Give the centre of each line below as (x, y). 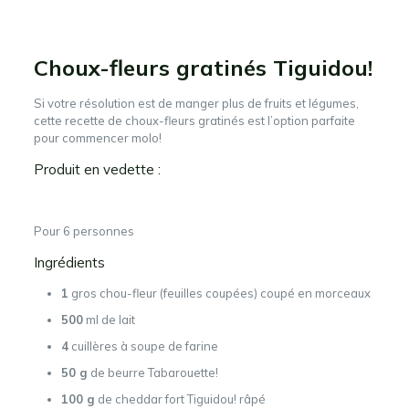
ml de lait (109, 320)
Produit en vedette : (97, 169)
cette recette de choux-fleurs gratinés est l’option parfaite (194, 121)
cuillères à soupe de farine (143, 346)
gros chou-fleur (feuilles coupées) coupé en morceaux (219, 293)
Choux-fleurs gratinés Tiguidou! (203, 68)
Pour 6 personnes (84, 231)
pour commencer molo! (97, 138)
